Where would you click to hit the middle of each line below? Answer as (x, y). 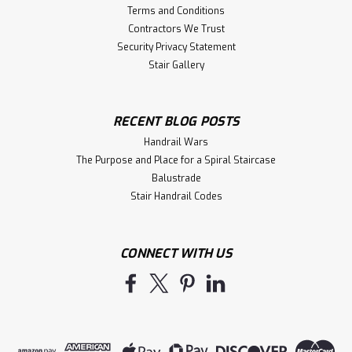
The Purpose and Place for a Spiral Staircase (176, 160)
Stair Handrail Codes (176, 196)
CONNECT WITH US (176, 253)
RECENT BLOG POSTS (176, 121)
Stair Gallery (176, 65)
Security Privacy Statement (176, 47)
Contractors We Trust (176, 29)
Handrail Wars (176, 142)
